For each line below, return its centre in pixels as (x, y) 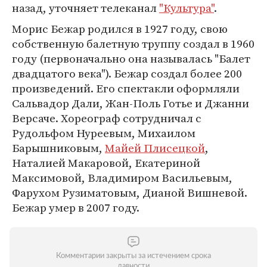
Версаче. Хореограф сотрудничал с (107, 118)
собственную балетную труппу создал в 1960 (133, 44)
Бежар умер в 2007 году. (76, 207)
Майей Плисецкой (155, 148)
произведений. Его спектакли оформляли (126, 88)
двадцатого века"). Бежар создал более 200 (127, 73)
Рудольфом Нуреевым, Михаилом (104, 133)
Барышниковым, (58, 148)
